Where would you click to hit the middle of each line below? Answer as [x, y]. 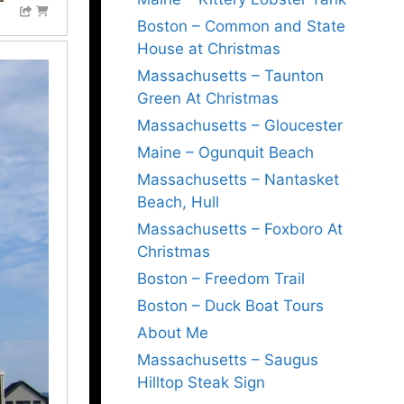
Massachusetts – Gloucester [240, 125]
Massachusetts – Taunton [230, 76]
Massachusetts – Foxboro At [240, 229]
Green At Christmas [208, 98]
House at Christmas [209, 49]
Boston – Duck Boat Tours [230, 306]
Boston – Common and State [241, 26]
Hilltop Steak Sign [201, 382]
